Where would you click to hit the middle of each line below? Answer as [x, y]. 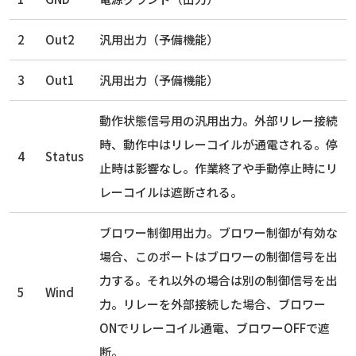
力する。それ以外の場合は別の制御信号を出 [219, 281]
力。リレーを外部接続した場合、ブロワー [213, 304]
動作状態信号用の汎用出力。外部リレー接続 [219, 121]
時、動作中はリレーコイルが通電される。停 [219, 145]
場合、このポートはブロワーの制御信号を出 [219, 257]
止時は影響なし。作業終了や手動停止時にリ [219, 168]
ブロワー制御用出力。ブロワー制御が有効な [219, 233]
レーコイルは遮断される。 [171, 192]
